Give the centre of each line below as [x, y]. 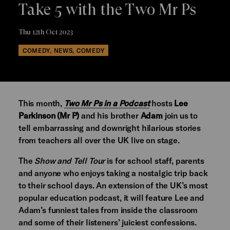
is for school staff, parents [155, 161]
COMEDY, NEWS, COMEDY [63, 51]
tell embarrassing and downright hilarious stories [109, 128]
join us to [180, 116]
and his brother [110, 116]
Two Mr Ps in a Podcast [107, 103]
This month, [41, 103]
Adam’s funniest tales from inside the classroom [108, 210]
